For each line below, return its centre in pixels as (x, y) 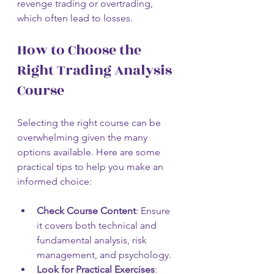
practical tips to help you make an (91, 166)
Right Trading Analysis (96, 70)
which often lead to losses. (75, 18)
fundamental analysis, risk (93, 240)
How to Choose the (81, 50)
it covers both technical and (98, 225)
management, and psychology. (104, 254)
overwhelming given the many (83, 137)
